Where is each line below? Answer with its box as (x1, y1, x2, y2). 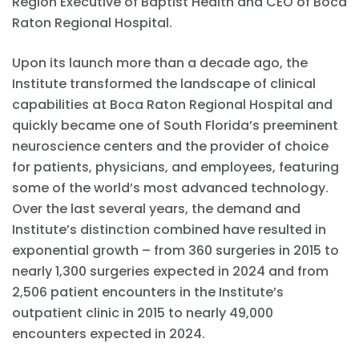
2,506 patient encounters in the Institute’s (12, 283, 284, 302)
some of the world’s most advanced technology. (12, 179, 329, 198)
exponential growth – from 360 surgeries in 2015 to (12, 241, 339, 260)
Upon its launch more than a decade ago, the (12, 54, 308, 73)
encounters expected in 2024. (12, 325, 205, 344)
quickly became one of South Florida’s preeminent (12, 116, 338, 135)
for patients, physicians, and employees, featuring (12, 158, 339, 177)
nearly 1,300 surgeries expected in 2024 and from (12, 262, 329, 281)
